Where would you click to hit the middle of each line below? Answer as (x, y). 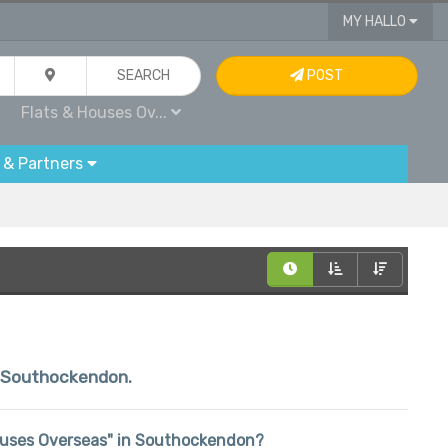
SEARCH (144, 75)
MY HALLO (375, 21)
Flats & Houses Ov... (96, 112)
